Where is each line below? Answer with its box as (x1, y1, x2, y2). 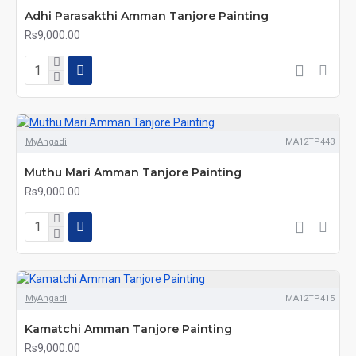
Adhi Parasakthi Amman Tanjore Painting (25, 9, 269, 23)
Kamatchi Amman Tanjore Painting (25, 322, 232, 336)
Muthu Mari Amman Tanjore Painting (25, 165, 242, 180)
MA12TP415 (284, 293, 335, 304)
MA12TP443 (284, 137, 335, 147)
